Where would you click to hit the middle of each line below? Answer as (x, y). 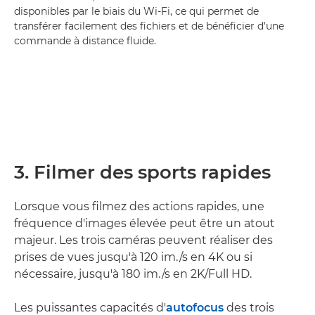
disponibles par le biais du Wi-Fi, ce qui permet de (136, 12)
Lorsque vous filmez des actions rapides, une (139, 207)
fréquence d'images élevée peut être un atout (144, 224)
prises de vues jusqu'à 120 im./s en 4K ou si (133, 257)
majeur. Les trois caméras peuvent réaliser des (143, 240)
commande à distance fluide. (85, 41)
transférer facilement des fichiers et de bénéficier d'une (149, 26)
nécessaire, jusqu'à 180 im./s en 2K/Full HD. (133, 274)
